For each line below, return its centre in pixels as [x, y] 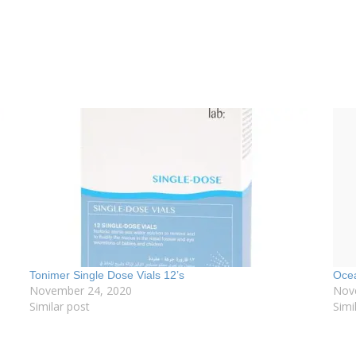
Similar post [60, 307]
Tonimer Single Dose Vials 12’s [107, 275]
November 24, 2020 [81, 291]
